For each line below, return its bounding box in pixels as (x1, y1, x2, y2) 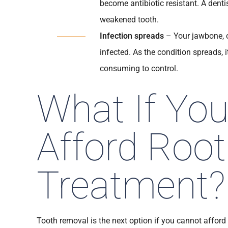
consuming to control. (100, 64, 178, 73)
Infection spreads (100, 31, 164, 41)
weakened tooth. (100, 15, 159, 24)
